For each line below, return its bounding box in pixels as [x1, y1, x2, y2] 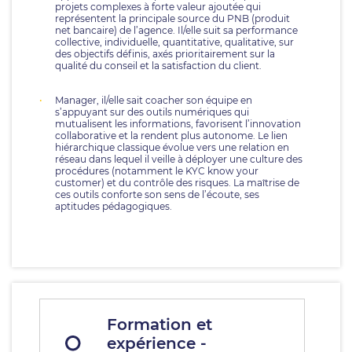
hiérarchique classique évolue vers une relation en [55, 141, 289, 153]
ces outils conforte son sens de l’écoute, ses [55, 189, 259, 200]
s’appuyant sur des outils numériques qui [55, 106, 249, 118]
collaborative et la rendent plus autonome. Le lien [55, 130, 288, 141]
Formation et [107, 315, 212, 334]
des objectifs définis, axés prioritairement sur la [55, 48, 275, 60]
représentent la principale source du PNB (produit [55, 13, 290, 24]
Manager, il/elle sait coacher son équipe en [55, 94, 252, 106]
